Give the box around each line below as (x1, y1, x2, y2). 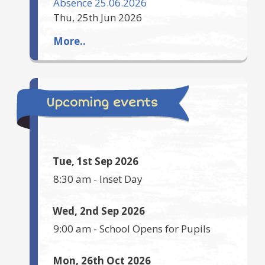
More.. (53, 34, 86, 49)
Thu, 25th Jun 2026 (53, 11, 142, 25)
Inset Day (99, 172, 143, 186)
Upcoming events (46, 95, 158, 111)
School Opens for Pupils (99, 222, 211, 236)
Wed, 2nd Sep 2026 (53, 204, 145, 218)
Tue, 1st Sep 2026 (53, 154, 138, 169)
